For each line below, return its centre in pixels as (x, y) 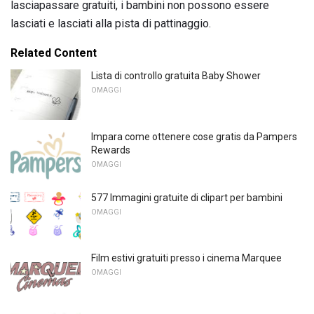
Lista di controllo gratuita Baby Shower (176, 76)
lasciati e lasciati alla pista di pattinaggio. (111, 24)
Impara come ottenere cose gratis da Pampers (194, 136)
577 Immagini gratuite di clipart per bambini (187, 197)
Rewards (111, 150)
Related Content (54, 53)
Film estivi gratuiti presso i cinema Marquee (186, 258)
